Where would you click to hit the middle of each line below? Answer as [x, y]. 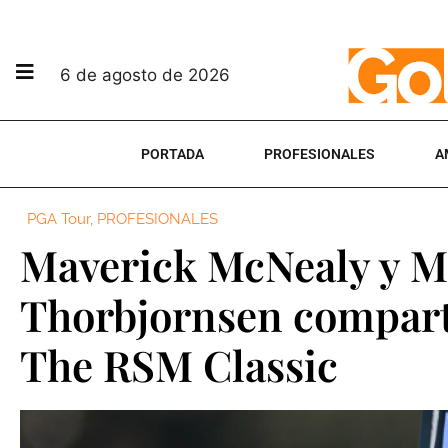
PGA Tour [58, 219]
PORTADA [172, 154]
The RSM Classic [179, 365]
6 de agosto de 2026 [145, 74]
